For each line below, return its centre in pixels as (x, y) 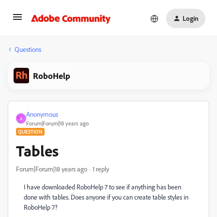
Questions (28, 49)
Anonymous (42, 114)
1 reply (101, 169)
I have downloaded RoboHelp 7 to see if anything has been (102, 187)
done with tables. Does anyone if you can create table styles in (106, 197)
